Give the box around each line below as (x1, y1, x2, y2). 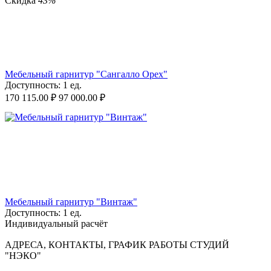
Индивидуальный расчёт (5, 218, 108, 229)
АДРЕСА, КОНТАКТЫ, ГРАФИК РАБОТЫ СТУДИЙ (5, 240, 229, 250)
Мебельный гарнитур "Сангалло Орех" (5, 69, 168, 80)
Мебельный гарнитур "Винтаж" (5, 197, 137, 207)
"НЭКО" (5, 250, 41, 261)
